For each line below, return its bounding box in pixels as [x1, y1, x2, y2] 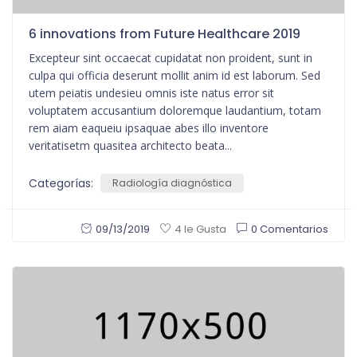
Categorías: [29, 175, 96, 191]
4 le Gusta [175, 222, 226, 237]
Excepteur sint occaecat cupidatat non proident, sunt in [29, 49, 312, 65]
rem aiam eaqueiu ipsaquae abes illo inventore [29, 120, 269, 135]
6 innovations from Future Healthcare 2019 [29, 24, 300, 43]
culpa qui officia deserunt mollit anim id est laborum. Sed [29, 67, 320, 83]
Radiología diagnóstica [112, 175, 232, 190]
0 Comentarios [251, 222, 328, 237]
